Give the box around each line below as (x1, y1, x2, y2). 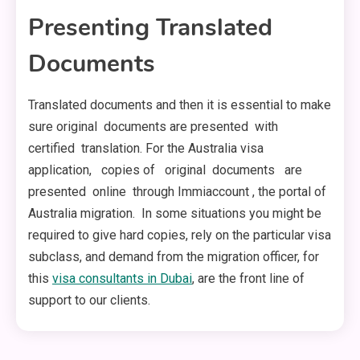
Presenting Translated (28, 11, 272, 45)
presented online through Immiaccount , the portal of (28, 184, 326, 200)
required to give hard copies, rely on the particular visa (28, 227, 331, 243)
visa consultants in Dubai (52, 271, 192, 287)
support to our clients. (28, 292, 150, 309)
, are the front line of (192, 271, 305, 287)
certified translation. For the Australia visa (28, 141, 267, 157)
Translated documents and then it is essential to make (28, 97, 331, 113)
